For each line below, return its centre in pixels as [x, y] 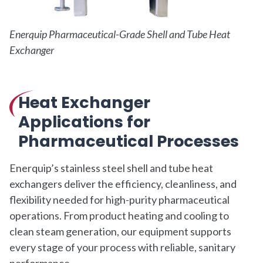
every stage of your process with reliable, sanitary [122, 247]
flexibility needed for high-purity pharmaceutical [119, 199]
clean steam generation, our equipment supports [120, 231]
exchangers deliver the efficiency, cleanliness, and [123, 183]
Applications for [84, 122]
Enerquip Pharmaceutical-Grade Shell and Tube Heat [120, 34]
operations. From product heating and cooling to [119, 215]
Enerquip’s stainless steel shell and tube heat [111, 168]
